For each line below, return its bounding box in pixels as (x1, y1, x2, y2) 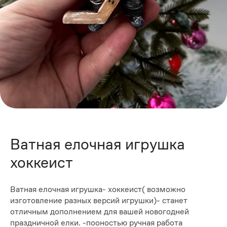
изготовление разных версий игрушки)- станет (10, 196, 187, 206)
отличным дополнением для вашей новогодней (10, 207, 189, 217)
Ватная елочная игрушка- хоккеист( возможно (10, 184, 185, 195)
